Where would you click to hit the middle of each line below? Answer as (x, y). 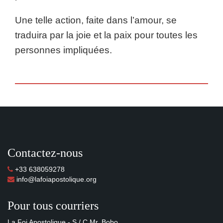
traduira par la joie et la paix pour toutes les (106, 35)
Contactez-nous (45, 153)
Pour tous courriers (53, 206)
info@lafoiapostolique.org (56, 179)
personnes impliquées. (63, 50)
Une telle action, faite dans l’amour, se (96, 20)
